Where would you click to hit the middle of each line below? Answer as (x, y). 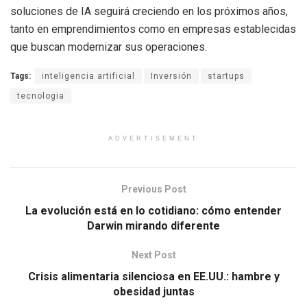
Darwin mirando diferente (153, 225)
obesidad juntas (153, 291)
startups (226, 76)
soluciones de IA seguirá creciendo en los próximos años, (149, 11)
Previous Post (153, 189)
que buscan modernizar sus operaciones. (109, 47)
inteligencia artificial (88, 76)
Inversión (171, 76)
